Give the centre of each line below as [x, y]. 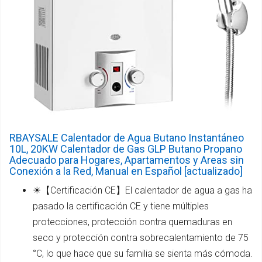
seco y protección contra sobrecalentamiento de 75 [141, 238]
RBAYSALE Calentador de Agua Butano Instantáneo [127, 138]
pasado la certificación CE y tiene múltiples [121, 206]
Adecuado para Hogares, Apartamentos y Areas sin [127, 160]
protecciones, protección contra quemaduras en [132, 222]
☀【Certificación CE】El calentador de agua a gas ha [142, 191]
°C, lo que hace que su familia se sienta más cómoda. [143, 254]
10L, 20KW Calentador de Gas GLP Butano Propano [126, 149]
